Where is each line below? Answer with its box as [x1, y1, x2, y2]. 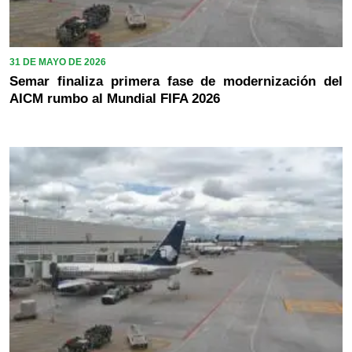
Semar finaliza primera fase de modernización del [9, 73, 343, 89]
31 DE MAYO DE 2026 [9, 56, 106, 68]
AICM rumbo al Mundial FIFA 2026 [9, 90, 220, 106]
